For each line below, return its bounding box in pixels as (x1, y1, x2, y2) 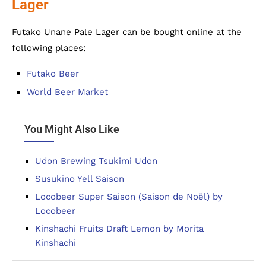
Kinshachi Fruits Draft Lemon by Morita (35, 223, 204, 234)
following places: (12, 42, 85, 53)
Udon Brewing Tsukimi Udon (35, 155, 157, 166)
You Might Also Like (24, 122, 119, 135)
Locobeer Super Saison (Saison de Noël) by (35, 191, 223, 202)
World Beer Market (27, 86, 108, 97)
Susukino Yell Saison (35, 173, 124, 184)
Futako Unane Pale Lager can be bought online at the (12, 26, 242, 37)
